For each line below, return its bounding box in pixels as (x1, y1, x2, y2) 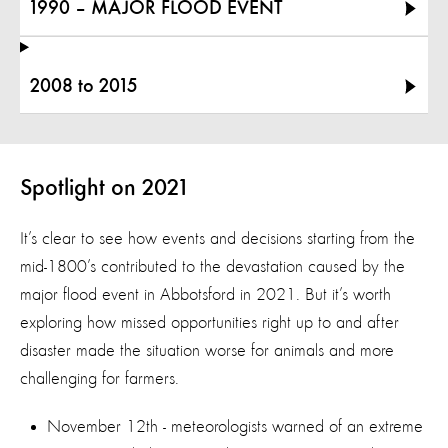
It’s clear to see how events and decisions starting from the (20, 229, 415, 248)
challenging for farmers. (20, 369, 184, 388)
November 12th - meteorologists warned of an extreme (47, 417, 423, 436)
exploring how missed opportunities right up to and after (20, 313, 399, 332)
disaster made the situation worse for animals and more (20, 341, 394, 360)
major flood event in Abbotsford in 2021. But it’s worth (20, 285, 391, 304)
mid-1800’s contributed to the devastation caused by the (20, 257, 405, 276)
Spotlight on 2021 (20, 176, 194, 201)
